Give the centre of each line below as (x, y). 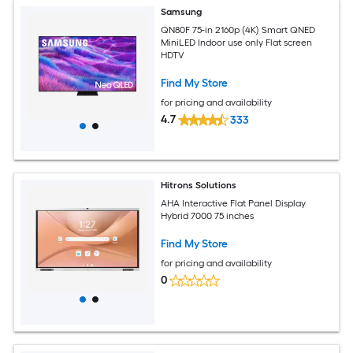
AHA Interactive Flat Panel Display (234, 203)
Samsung (182, 11)
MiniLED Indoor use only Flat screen (237, 42)
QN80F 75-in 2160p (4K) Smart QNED (238, 30)
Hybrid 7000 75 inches (208, 216)
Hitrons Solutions (199, 185)
